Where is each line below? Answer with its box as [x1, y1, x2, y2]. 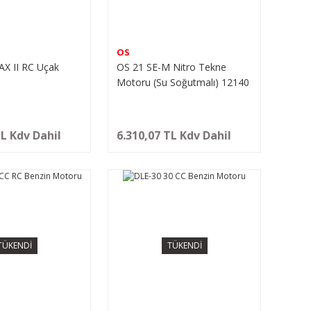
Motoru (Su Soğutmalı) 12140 [117, 75, 250, 89]
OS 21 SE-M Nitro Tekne [117, 60, 227, 74]
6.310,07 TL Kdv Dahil [117, 127, 232, 143]
